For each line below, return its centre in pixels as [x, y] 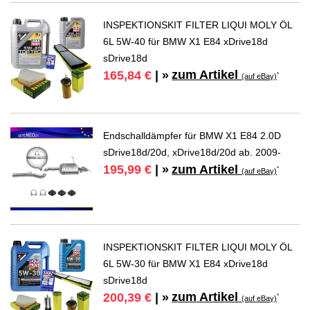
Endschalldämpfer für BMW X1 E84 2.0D [192, 136]
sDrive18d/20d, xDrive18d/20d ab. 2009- [192, 153]
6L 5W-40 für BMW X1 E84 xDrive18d [186, 41]
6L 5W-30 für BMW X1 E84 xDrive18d [186, 263]
